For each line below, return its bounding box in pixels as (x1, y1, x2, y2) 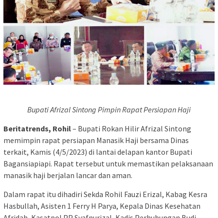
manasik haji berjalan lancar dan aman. (3, 170, 132, 181)
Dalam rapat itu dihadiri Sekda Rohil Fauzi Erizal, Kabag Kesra (3, 189, 207, 200)
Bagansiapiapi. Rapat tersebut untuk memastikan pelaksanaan (3, 159, 213, 169)
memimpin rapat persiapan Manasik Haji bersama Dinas (3, 135, 189, 145)
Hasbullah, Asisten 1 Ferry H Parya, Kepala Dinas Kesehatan (3, 201, 200, 211)
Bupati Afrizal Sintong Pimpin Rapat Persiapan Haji (27, 105, 191, 115)
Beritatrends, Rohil (3, 124, 71, 134)
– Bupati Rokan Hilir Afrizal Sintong (71, 124, 191, 134)
